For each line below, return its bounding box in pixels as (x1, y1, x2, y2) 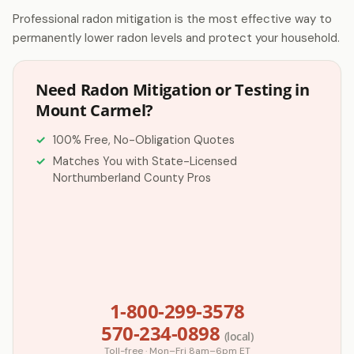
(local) (224, 329, 253, 344)
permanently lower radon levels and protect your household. (13, 30, 340, 46)
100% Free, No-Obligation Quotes (53, 133, 235, 147)
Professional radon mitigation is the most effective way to (13, 11, 332, 27)
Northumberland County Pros (53, 171, 211, 185)
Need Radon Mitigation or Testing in (36, 79, 310, 100)
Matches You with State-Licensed (53, 154, 237, 168)
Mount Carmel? (36, 100, 154, 121)
